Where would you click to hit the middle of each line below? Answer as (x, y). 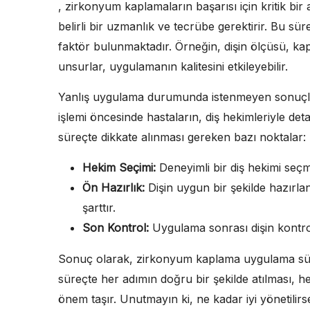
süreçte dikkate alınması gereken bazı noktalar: (182, 137)
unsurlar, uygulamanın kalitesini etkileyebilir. (173, 66)
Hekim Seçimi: (119, 167)
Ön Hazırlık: (113, 187)
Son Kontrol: (116, 227)
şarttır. (99, 207)
